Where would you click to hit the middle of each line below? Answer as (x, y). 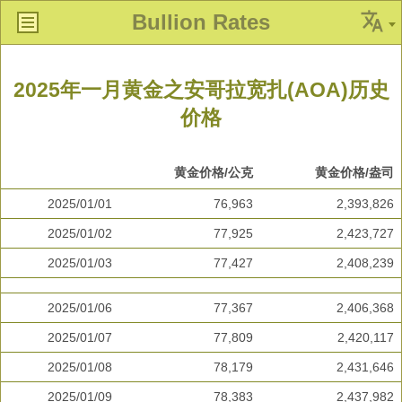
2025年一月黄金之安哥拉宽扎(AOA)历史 (201, 90)
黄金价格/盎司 (354, 173)
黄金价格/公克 (214, 173)
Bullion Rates (201, 22)
